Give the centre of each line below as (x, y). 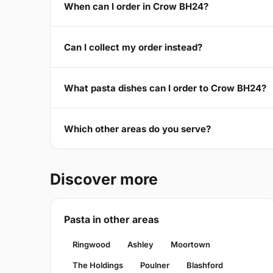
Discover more (104, 179)
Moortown (190, 245)
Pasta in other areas (112, 220)
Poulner (155, 265)
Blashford (205, 265)
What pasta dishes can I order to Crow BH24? (165, 88)
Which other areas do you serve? (137, 129)
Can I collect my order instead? (133, 47)
